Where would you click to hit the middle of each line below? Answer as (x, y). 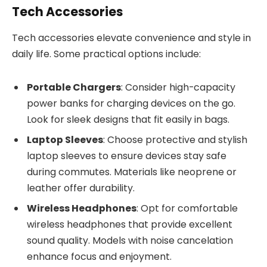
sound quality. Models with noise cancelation (130, 241)
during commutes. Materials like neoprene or (132, 172)
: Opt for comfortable (187, 209)
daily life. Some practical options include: (106, 54)
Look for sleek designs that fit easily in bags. (128, 120)
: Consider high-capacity (178, 88)
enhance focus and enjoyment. (99, 257)
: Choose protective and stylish (175, 140)
